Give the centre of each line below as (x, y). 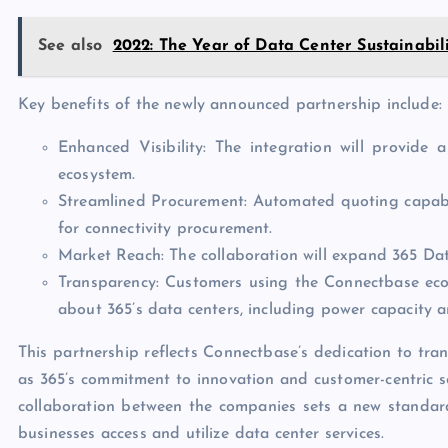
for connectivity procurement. (165, 228)
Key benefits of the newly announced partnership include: (230, 104)
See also (70, 45)
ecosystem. (97, 174)
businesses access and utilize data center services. (201, 433)
